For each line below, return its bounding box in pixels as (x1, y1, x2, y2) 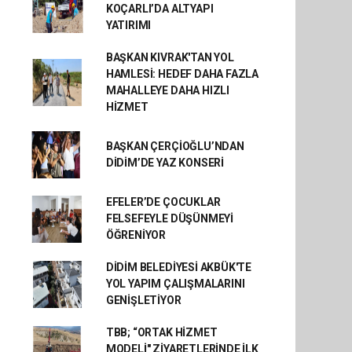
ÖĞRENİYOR (105, 229, 167, 241)
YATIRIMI (105, 19, 152, 31)
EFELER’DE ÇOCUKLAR (105, 196, 221, 208)
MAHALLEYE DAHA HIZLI (105, 84, 229, 97)
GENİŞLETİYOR (105, 294, 181, 306)
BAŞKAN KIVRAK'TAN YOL (105, 51, 234, 64)
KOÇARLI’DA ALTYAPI (105, 2, 214, 15)
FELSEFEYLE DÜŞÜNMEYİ (105, 212, 233, 225)
